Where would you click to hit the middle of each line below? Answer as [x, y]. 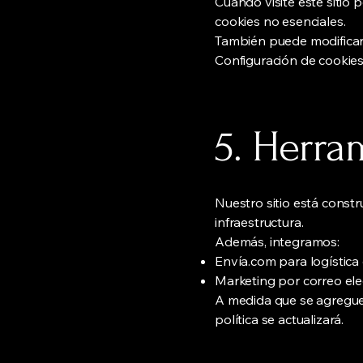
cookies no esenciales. [280, 21]
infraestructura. [259, 222]
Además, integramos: [277, 242]
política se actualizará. [280, 320]
